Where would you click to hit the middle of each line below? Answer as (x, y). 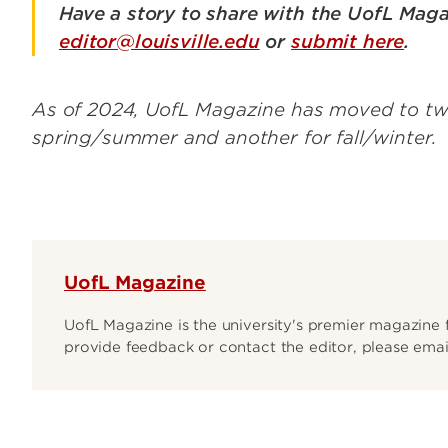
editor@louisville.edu (159, 42)
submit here (348, 42)
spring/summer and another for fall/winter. (235, 138)
